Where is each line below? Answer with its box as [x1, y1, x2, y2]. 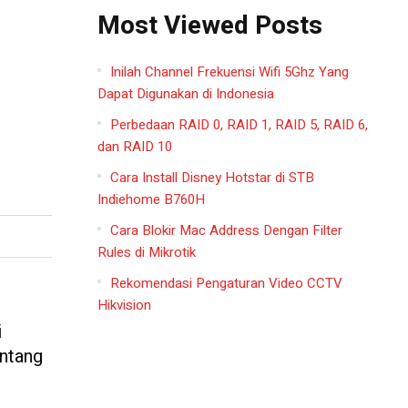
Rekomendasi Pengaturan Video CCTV [109, 272, 342, 293]
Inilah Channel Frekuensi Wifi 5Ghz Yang [109, 61, 349, 82]
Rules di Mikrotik [97, 241, 196, 262]
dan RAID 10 [97, 136, 172, 157]
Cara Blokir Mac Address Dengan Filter [109, 219, 342, 240]
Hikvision [97, 294, 151, 315]
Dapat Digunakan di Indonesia [97, 83, 274, 104]
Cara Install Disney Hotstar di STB [109, 167, 314, 188]
